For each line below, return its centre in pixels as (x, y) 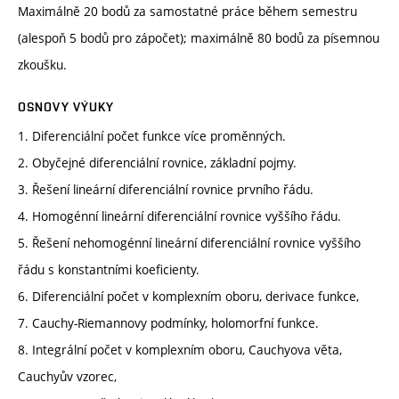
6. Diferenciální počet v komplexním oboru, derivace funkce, (188, 297)
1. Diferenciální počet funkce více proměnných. (152, 136)
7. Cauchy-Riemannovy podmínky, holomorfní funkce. (168, 323)
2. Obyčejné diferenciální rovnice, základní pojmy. (157, 163)
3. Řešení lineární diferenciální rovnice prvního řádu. (166, 190)
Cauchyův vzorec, (67, 377)
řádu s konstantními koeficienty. (109, 270)
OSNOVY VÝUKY (66, 107)
